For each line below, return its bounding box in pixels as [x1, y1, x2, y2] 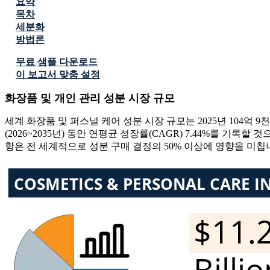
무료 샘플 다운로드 [16, 57, 98, 67]
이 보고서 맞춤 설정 [16, 69, 100, 80]
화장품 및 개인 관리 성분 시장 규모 [5, 92, 175, 105]
